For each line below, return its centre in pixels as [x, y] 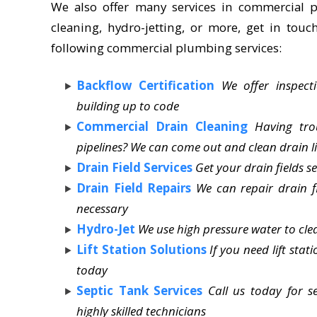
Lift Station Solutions [142, 249]
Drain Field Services [134, 167]
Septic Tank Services [140, 290]
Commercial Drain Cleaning [162, 126]
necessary [102, 208]
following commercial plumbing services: [166, 47]
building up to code [128, 105]
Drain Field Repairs [134, 188]
